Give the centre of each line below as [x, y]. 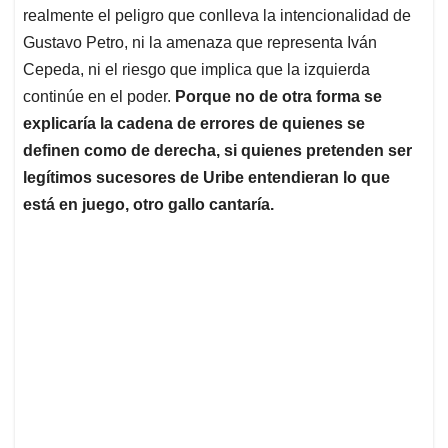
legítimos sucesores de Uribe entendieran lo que [206, 178]
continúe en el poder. [99, 97]
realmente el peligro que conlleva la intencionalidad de [217, 16]
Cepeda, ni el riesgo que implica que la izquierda [196, 70]
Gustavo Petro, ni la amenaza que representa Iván [200, 43]
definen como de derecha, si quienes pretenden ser [217, 151]
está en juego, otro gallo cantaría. [148, 205]
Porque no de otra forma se [278, 97]
